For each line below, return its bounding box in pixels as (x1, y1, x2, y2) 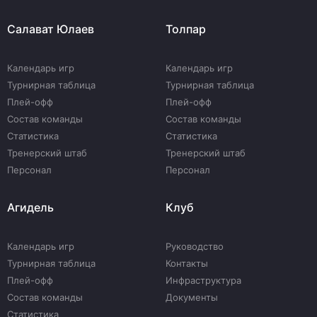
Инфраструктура (166, 275, 241, 286)
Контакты (166, 258, 208, 269)
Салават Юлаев (7, 22, 94, 36)
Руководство (166, 241, 224, 252)
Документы (166, 292, 218, 303)
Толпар (166, 22, 206, 36)
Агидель (7, 200, 54, 214)
